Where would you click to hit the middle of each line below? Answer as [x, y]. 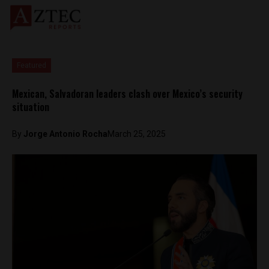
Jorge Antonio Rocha [65, 134]
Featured [32, 65]
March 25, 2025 [137, 134]
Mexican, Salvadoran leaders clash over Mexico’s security [127, 94]
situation [32, 107]
